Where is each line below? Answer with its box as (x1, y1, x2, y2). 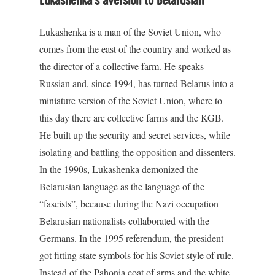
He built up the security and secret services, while (39, 128, 230, 141)
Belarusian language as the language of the (39, 180, 204, 193)
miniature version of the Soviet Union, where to (39, 94, 222, 107)
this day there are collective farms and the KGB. (39, 111, 224, 124)
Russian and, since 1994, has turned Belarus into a (39, 77, 234, 90)
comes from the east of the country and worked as (39, 42, 231, 55)
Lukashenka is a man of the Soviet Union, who (39, 25, 221, 38)
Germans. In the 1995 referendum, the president (39, 231, 223, 244)
